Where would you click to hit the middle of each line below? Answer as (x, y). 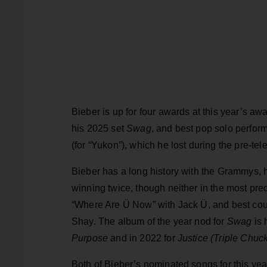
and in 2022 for (143, 238)
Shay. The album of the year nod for (149, 221)
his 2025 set (99, 128)
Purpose (90, 238)
